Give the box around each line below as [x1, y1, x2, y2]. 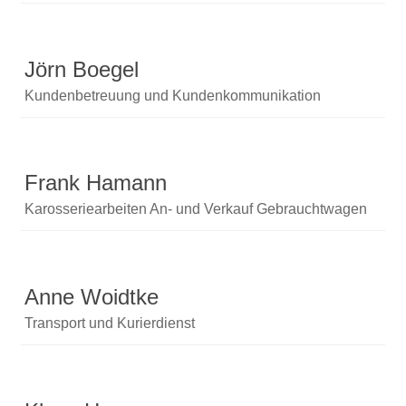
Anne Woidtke [24, 285, 159, 310]
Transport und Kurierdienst [24, 315, 196, 332]
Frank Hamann [24, 170, 168, 196]
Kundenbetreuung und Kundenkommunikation [24, 88, 322, 104]
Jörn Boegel [24, 57, 140, 82]
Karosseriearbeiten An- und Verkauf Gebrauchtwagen [24, 201, 368, 217]
